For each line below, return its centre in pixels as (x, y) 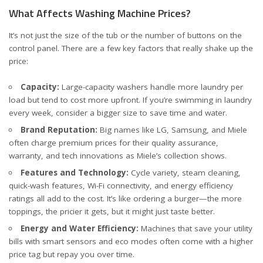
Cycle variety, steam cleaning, (184, 173)
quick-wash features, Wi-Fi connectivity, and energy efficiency (121, 186)
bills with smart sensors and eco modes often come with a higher (131, 241)
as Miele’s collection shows (175, 156)
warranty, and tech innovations (67, 156)
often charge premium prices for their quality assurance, (114, 143)
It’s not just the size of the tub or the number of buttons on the (125, 35)
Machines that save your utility (195, 228)
